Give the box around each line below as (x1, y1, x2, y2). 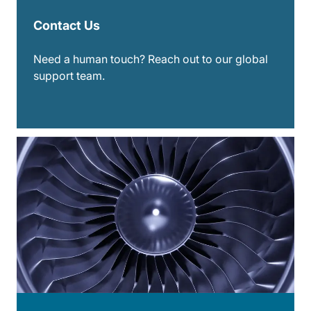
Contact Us (33, 17, 100, 33)
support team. (33, 68, 105, 83)
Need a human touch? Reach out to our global (33, 51, 268, 66)
